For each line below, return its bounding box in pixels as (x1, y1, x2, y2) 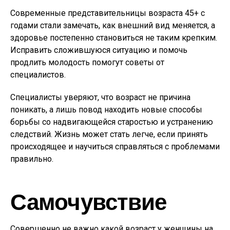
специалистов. (10, 70, 66, 80)
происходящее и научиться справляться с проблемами (10, 142, 220, 151)
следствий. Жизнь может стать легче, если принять (10, 129, 208, 139)
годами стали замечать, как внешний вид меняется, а (10, 21, 215, 30)
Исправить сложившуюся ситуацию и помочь (10, 45, 187, 55)
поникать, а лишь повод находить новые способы (10, 105, 202, 114)
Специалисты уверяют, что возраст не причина (10, 92, 190, 102)
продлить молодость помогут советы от (10, 57, 164, 67)
